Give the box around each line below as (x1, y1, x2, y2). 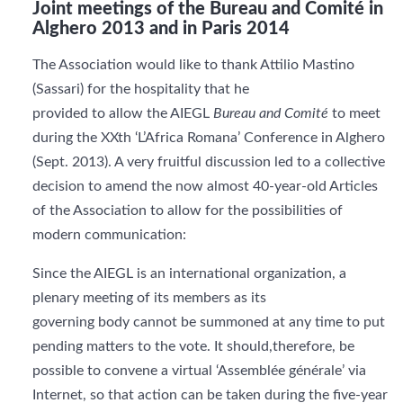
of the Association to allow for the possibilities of (32, 203, 343, 218)
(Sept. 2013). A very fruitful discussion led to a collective (32, 155, 385, 169)
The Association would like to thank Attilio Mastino (32, 58, 354, 72)
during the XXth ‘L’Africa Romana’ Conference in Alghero (32, 130, 385, 145)
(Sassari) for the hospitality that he (32, 82, 249, 96)
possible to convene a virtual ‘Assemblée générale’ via (32, 363, 366, 378)
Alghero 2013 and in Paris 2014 (32, 20, 290, 38)
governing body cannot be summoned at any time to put (32, 315, 385, 329)
